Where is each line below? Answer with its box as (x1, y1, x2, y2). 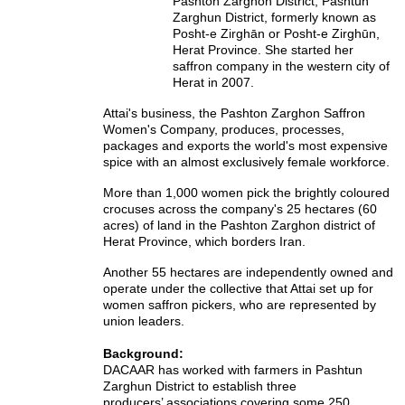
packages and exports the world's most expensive (103, 138, 388, 154)
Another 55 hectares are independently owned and (103, 265, 393, 280)
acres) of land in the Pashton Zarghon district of (103, 218, 375, 233)
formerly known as (271, 10, 376, 25)
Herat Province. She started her (173, 42, 353, 58)
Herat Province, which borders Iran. (103, 234, 306, 250)
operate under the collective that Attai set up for (103, 281, 373, 297)
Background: (103, 346, 184, 362)
